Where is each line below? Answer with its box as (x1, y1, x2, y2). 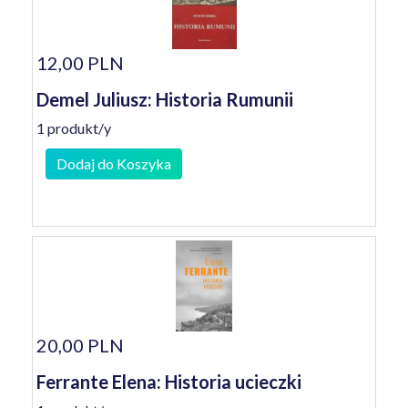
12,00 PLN (36, 52, 124, 74)
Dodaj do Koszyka (56, 155, 171, 172)
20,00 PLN (36, 334, 124, 356)
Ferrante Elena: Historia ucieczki (36, 371, 301, 393)
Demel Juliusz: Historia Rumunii (36, 88, 293, 110)
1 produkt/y (36, 119, 111, 137)
